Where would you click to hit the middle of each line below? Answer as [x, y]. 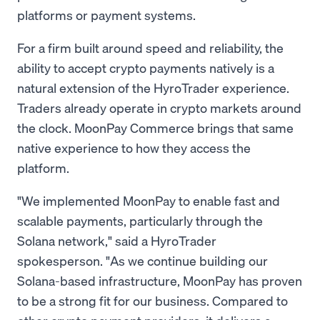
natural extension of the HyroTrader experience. [153, 87]
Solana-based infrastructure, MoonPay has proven [160, 280]
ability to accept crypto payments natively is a [146, 67]
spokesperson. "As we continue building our [142, 260]
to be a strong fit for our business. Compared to [152, 300]
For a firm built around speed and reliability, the [150, 47]
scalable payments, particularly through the [140, 220]
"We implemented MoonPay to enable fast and [149, 200]
